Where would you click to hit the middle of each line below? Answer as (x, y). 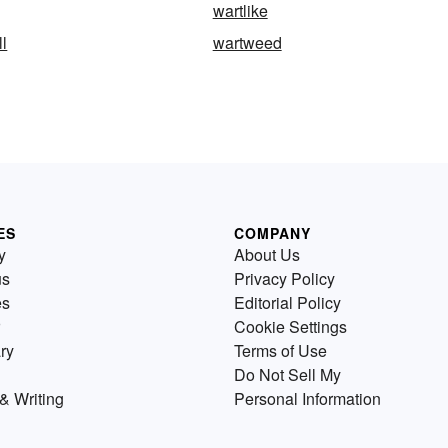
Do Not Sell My (287, 374)
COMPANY (272, 232)
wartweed (247, 42)
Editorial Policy (287, 302)
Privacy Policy (284, 278)
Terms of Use (280, 350)
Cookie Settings (290, 326)
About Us (267, 254)
